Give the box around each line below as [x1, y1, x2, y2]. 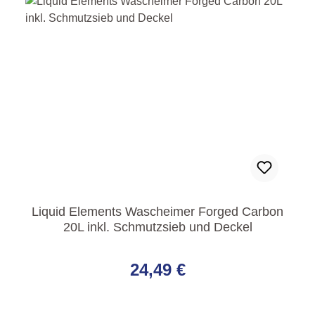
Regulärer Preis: [25, 243, 116, 258]
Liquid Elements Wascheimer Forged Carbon [32, 205, 283, 219]
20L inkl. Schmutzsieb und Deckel [63, 220, 252, 235]
